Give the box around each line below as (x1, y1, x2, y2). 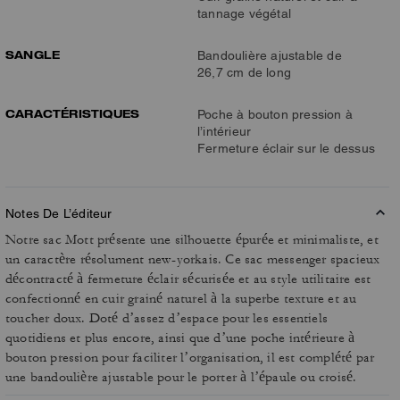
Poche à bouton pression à (197, 107, 353, 121)
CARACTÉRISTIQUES (5, 106, 140, 121)
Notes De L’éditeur (5, 206, 112, 221)
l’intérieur (197, 124, 252, 138)
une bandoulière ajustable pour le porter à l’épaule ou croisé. (5, 369, 357, 386)
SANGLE (5, 47, 61, 62)
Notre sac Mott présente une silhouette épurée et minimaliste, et (5, 231, 379, 248)
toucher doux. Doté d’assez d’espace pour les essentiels (5, 310, 328, 327)
